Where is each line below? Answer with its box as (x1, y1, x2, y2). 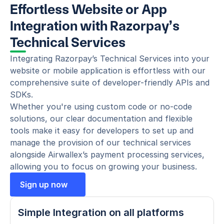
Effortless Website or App (10, 1, 167, 17)
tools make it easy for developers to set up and (10, 125, 193, 135)
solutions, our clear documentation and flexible (10, 113, 192, 123)
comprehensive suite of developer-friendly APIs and (10, 77, 209, 87)
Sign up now (20, 179, 67, 189)
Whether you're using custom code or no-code (10, 101, 192, 111)
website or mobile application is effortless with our (10, 65, 205, 75)
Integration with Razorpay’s (10, 17, 179, 34)
